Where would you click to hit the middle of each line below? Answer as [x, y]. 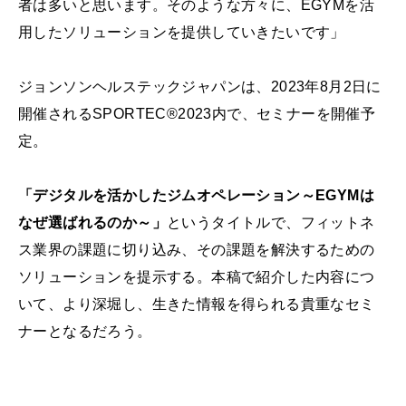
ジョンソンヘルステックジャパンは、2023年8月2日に [200, 87]
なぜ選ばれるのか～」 [92, 223]
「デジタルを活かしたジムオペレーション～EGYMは [196, 196]
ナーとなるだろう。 [85, 332]
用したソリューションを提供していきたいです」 [182, 33]
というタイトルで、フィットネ [271, 223]
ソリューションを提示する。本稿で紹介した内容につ [197, 277]
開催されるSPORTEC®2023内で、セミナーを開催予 [197, 114]
